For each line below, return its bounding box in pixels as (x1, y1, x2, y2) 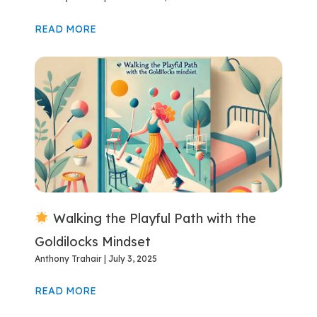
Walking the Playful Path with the (49, 210, 256, 227)
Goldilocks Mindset (35, 234, 151, 250)
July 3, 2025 (106, 253, 158, 265)
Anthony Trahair (35, 253, 105, 265)
